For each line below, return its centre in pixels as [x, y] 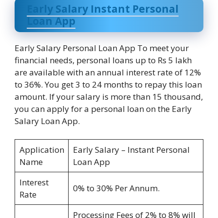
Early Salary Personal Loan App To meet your [102, 48]
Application [42, 150]
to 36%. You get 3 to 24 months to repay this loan [108, 84]
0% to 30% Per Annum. [116, 188]
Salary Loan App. [47, 121]
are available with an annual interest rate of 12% [108, 72]
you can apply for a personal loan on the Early [103, 109]
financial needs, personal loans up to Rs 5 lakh [103, 60]
